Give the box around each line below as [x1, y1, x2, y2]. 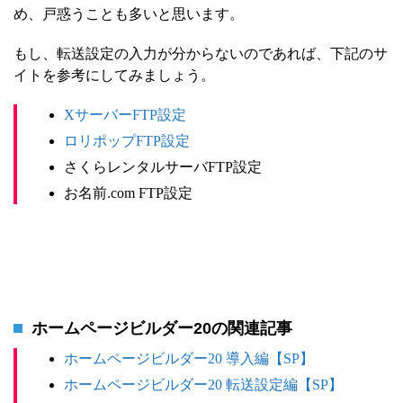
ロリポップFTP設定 [64, 132, 190, 148]
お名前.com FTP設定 [64, 184, 193, 201]
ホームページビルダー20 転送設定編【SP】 [64, 377, 343, 393]
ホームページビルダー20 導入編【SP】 [64, 351, 314, 367]
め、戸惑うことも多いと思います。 [13, 5, 244, 22]
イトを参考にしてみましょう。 [13, 67, 215, 83]
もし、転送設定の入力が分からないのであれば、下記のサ [13, 45, 388, 61]
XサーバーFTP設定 [64, 106, 186, 122]
